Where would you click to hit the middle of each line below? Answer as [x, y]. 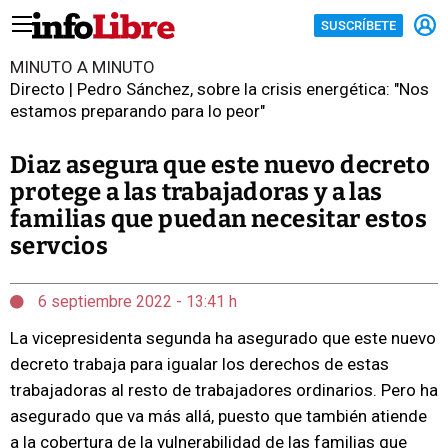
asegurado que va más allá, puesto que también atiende [218, 416]
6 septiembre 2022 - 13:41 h [135, 301]
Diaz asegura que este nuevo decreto [220, 165]
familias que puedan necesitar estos [218, 219]
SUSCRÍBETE [358, 25]
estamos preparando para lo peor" [137, 111]
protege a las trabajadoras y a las [196, 192]
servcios [59, 246]
